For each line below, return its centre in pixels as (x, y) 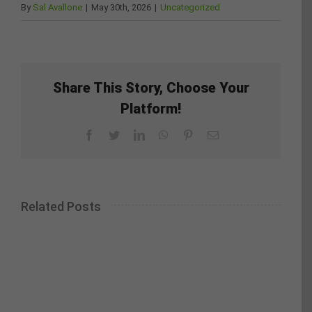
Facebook (115, 135)
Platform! (151, 109)
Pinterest (211, 135)
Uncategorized (190, 7)
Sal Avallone (57, 7)
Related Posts (61, 207)
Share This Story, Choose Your (151, 88)
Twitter (134, 135)
